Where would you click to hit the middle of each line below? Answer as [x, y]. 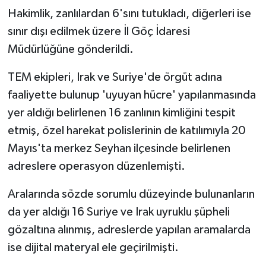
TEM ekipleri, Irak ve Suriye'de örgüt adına [115, 77]
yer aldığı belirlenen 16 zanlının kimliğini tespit [121, 113]
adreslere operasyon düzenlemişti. [96, 166]
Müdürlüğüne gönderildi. [70, 49]
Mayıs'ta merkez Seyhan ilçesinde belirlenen [119, 148]
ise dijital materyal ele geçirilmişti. [93, 247]
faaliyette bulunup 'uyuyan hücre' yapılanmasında [132, 95]
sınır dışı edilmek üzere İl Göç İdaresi [99, 31]
